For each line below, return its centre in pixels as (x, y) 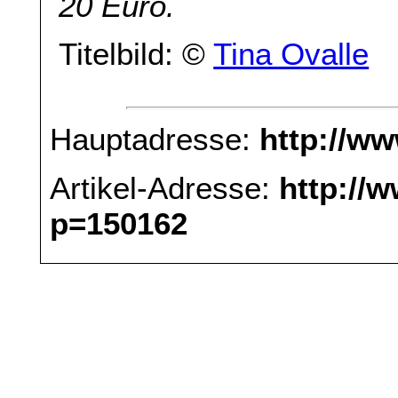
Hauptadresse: (155, 139)
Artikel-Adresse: (165, 187)
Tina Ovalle (291, 54)
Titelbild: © (136, 54)
